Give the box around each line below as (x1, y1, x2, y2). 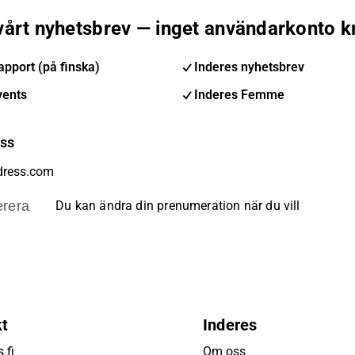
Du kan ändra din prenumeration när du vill (55, 197, 300, 213)
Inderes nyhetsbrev (193, 59, 304, 74)
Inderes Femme (193, 87, 284, 102)
